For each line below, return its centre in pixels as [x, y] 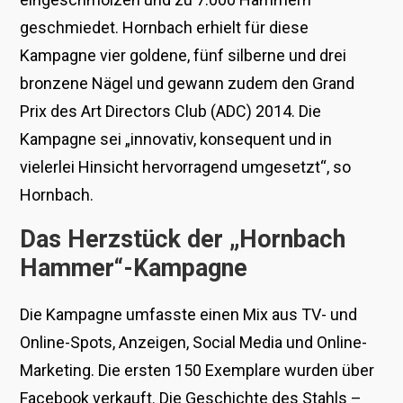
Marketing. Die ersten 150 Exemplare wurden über [197, 370]
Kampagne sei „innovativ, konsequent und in [176, 139]
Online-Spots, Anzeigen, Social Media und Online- [194, 342]
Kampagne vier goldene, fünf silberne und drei [184, 55]
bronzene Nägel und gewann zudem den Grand [188, 83]
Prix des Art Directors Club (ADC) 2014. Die [171, 111]
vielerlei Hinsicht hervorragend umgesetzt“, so [186, 166]
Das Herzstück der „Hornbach [183, 239]
